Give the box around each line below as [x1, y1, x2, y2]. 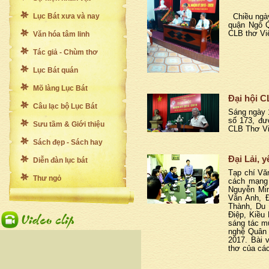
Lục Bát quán [33, 66, 78, 74]
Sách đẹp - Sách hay [33, 138, 103, 147]
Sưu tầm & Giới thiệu [33, 120, 104, 128]
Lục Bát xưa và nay [33, 12, 100, 20]
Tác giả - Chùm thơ [33, 48, 98, 56]
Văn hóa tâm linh [33, 30, 89, 38]
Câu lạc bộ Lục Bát [33, 102, 97, 110]
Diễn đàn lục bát [33, 156, 88, 165]
